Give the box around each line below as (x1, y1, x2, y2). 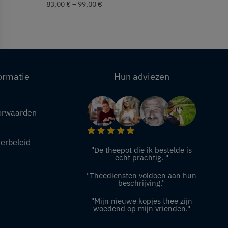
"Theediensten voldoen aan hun (87, 170, 197, 180)
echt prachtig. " (115, 152, 168, 162)
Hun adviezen (113, 71, 169, 83)
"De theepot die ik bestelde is (91, 145, 192, 155)
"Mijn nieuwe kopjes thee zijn (91, 195, 192, 206)
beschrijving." (118, 178, 165, 188)
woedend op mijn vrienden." (93, 203, 190, 213)
